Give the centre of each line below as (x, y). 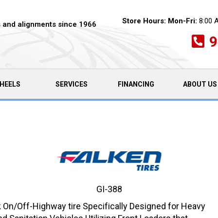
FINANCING (136, 84)
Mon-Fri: (182, 21)
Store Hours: (144, 21)
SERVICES (71, 84)
